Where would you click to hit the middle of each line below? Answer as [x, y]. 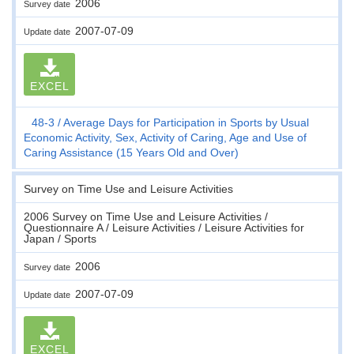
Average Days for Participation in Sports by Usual [186, 122]
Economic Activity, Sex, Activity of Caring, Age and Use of [165, 137]
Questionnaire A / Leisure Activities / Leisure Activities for [164, 227]
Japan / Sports [60, 238]
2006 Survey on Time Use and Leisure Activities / [146, 216]
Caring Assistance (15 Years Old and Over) [131, 152]
